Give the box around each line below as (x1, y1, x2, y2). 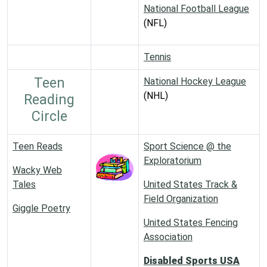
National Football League (144, 3, 249, 14)
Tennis (144, 51, 171, 63)
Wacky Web (13, 164, 62, 176)
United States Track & (144, 179, 237, 190)
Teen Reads (13, 141, 63, 152)
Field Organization (144, 193, 218, 204)
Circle (31, 108, 67, 125)
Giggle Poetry (13, 203, 70, 214)
